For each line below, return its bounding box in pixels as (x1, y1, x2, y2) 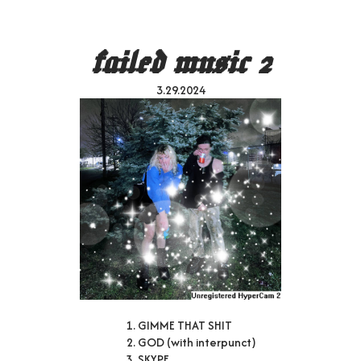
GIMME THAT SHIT (137, 317, 232, 334)
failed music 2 (90, 43, 271, 81)
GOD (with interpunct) (137, 334, 256, 351)
